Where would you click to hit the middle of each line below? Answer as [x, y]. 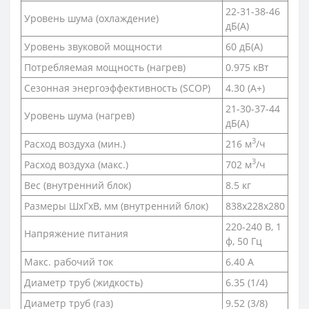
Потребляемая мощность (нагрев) [105, 67]
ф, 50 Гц [244, 241]
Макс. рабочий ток [69, 261]
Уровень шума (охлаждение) [91, 18]
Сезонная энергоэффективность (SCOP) [117, 88]
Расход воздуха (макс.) [76, 164]
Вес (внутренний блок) [78, 185]
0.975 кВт [247, 67]
